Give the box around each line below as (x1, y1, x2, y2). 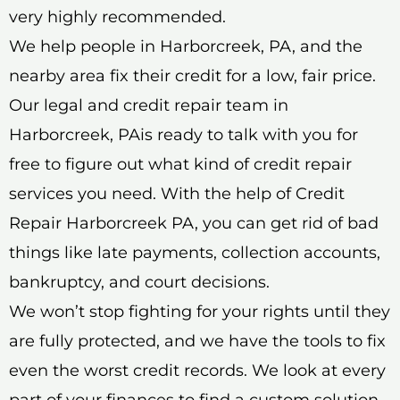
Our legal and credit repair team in (9, 95, 288, 115)
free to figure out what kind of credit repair (9, 154, 352, 174)
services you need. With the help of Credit (9, 183, 345, 204)
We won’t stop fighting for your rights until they (9, 301, 390, 321)
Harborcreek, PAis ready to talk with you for (9, 124, 358, 145)
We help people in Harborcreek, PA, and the (9, 36, 362, 56)
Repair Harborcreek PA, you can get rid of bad (9, 212, 379, 233)
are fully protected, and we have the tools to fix (9, 330, 386, 351)
